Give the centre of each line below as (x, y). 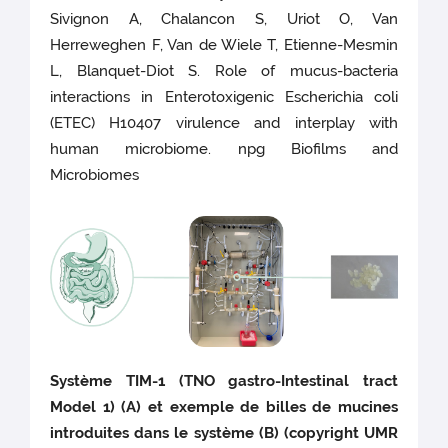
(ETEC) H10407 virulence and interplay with (224, 123)
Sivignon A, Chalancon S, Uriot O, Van (224, 19)
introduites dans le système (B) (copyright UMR (224, 432)
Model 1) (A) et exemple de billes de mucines (224, 406)
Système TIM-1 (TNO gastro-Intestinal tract (224, 380)
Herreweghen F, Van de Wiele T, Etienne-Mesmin (224, 45)
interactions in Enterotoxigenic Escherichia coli (224, 97)
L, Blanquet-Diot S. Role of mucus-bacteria (224, 71)
